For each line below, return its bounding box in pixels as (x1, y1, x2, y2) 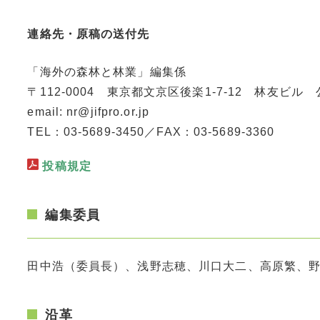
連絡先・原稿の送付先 (27, 27, 150, 40)
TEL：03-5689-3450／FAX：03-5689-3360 (27, 125, 275, 138)
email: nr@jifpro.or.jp (27, 105, 150, 118)
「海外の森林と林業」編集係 (27, 65, 186, 78)
